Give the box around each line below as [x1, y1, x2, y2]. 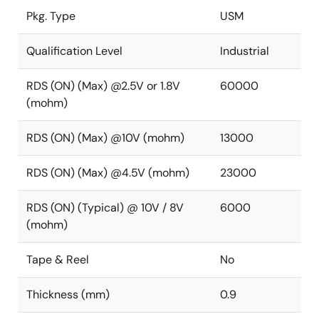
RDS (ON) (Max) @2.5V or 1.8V [26, 78, 180, 93]
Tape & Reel [26, 252, 89, 267]
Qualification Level [26, 43, 122, 58]
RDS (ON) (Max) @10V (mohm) [26, 130, 184, 145]
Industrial [220, 43, 269, 58]
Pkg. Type [26, 9, 75, 23]
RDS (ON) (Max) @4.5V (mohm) [26, 165, 189, 180]
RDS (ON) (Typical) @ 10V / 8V [26, 200, 184, 215]
